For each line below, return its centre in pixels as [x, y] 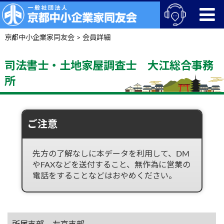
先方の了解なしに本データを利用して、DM [111, 154]
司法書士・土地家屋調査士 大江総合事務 [109, 66]
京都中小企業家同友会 [39, 37]
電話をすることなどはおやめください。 [104, 176]
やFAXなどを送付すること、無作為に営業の [111, 165]
